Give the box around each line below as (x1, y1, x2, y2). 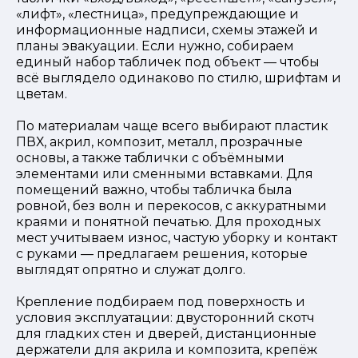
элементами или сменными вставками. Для (16, 166, 313, 182)
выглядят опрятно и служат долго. (16, 262, 245, 278)
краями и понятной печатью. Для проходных (16, 214, 320, 230)
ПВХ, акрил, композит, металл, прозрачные (16, 134, 303, 150)
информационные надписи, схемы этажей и (16, 22, 318, 38)
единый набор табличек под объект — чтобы (16, 54, 320, 70)
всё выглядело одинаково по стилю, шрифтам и (16, 70, 341, 86)
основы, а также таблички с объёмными (16, 150, 284, 166)
